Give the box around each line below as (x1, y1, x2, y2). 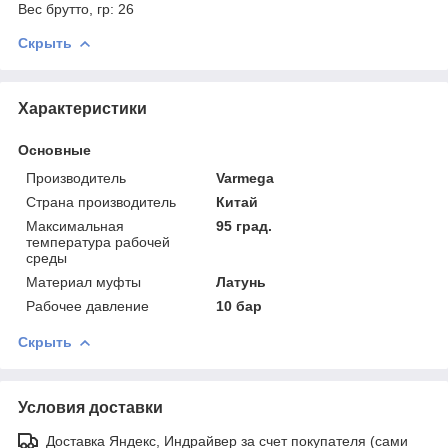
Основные (18, 141, 91, 158)
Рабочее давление (26, 297, 149, 314)
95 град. (216, 217, 273, 234)
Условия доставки (18, 398, 163, 416)
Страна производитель (26, 193, 176, 210)
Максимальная (26, 217, 124, 234)
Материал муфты (26, 273, 141, 290)
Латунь (216, 273, 267, 290)
